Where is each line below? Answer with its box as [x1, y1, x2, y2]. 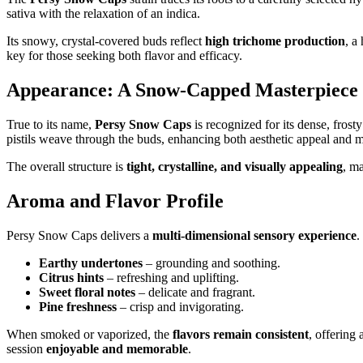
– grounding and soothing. [143, 256, 280, 271]
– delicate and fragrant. [135, 285, 255, 300]
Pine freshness [39, 300, 117, 314]
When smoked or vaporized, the [6, 327, 173, 342]
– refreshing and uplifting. [104, 271, 239, 285]
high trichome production [205, 34, 345, 49]
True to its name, [6, 117, 95, 132]
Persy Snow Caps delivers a [6, 228, 152, 243]
